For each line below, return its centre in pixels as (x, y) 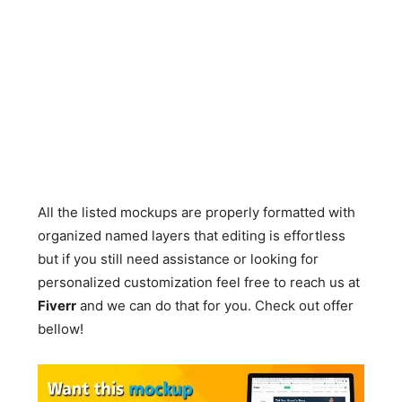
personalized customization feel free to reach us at (199, 282)
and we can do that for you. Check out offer (215, 306)
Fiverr (57, 306)
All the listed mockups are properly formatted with (197, 212)
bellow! (61, 329)
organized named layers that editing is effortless (192, 236)
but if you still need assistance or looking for (179, 259)
